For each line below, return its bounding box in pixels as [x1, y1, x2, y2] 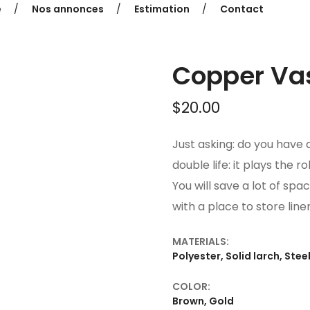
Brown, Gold [172, 293, 234, 308]
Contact [219, 1, 264, 16]
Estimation [134, 1, 190, 16]
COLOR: [172, 279, 210, 293]
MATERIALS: [172, 234, 229, 248]
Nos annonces [31, 1, 104, 16]
